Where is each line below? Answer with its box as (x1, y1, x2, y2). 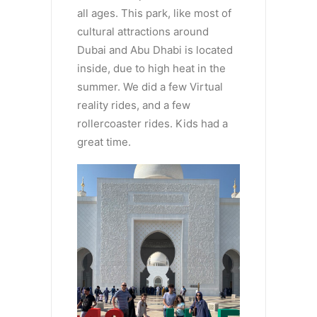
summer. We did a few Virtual (77, 80, 223, 94)
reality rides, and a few (77, 98, 190, 113)
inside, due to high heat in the (77, 62, 226, 76)
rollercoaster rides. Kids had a (77, 117, 228, 131)
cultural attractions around (77, 25, 209, 39)
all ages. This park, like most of (77, 6, 231, 21)
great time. (77, 135, 131, 149)
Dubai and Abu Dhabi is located (77, 43, 233, 57)
